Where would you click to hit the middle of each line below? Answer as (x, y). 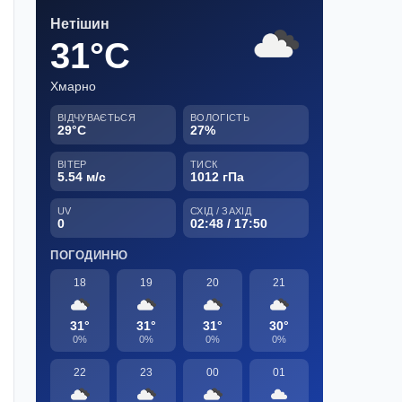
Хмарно (73, 86)
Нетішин (80, 23)
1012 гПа (217, 176)
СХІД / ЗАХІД (221, 210)
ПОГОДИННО (89, 255)
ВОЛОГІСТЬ (220, 117)
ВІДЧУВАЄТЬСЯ (96, 117)
